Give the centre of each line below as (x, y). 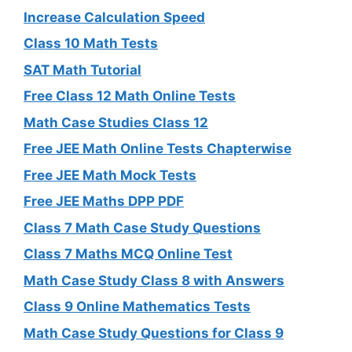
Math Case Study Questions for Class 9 (154, 333)
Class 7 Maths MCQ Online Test (128, 254)
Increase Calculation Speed (114, 17)
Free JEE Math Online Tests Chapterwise (158, 149)
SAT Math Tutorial (82, 70)
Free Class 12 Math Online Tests (130, 96)
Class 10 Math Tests (91, 44)
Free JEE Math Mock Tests (110, 175)
